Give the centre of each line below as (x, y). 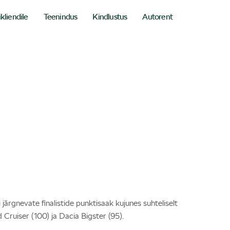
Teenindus (60, 17)
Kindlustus (110, 17)
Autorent (158, 17)
